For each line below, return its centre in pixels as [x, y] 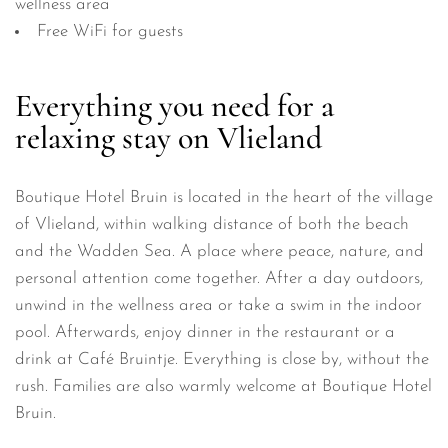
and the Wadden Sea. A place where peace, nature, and [219, 252]
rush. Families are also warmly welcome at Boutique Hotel [223, 387]
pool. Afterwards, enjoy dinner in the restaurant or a [205, 333]
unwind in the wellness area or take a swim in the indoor [218, 306]
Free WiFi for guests [110, 31]
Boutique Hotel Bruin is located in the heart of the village [224, 198]
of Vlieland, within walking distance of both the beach [212, 225]
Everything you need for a [174, 106]
